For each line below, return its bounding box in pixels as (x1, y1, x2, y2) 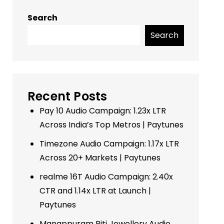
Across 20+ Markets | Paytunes (39, 151, 160, 163)
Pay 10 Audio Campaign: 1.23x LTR (39, 104, 166, 116)
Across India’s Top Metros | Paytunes (39, 118, 183, 130)
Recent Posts (27, 87, 107, 104)
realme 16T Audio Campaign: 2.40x (39, 170, 173, 182)
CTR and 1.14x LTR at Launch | (39, 184, 151, 196)
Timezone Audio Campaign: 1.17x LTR (39, 137, 179, 149)
